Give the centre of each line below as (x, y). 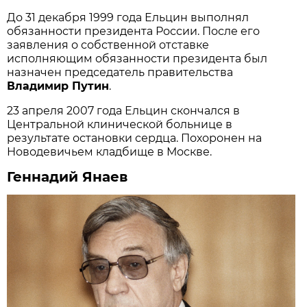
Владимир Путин (58, 86)
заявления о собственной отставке (108, 45)
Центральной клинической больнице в (120, 124)
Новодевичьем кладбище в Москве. (110, 151)
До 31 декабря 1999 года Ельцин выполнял (128, 17)
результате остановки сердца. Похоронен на (135, 138)
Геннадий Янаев (67, 176)
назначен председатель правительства (120, 72)
